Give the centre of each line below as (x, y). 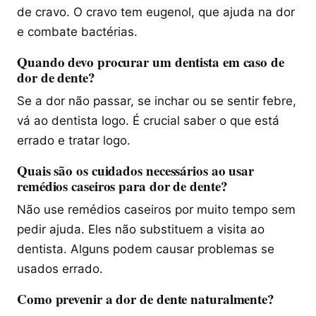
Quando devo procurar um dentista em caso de (151, 61)
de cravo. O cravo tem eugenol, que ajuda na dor (156, 12)
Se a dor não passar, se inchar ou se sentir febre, (157, 101)
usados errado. (60, 268)
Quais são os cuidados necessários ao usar (136, 170)
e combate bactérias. (77, 31)
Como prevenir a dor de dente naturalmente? (146, 298)
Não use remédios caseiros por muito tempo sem (156, 209)
